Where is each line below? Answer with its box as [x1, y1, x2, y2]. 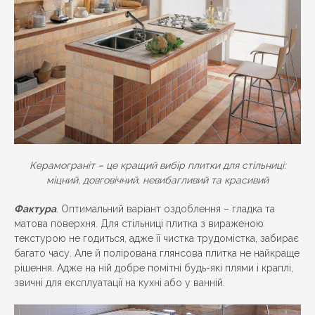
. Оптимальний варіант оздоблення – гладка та [56, 202, 275, 214]
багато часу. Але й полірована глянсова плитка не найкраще [14, 247, 300, 259]
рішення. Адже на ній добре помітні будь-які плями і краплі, [14, 262, 293, 274]
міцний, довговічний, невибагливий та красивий [46, 174, 269, 186]
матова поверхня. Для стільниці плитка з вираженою [14, 217, 264, 229]
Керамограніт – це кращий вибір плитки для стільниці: [29, 159, 286, 171]
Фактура [14, 202, 56, 214]
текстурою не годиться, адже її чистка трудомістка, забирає [14, 232, 299, 244]
